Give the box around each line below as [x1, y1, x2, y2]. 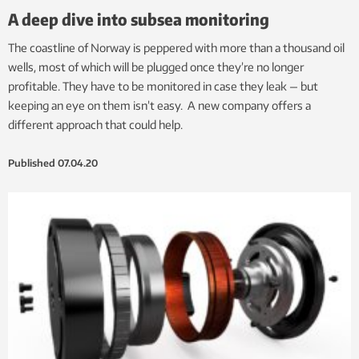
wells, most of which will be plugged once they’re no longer [8, 59, 304, 74]
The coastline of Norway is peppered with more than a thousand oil [8, 40, 345, 54]
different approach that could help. [8, 117, 183, 131]
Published [8, 156, 55, 169]
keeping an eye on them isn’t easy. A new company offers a [8, 98, 311, 112]
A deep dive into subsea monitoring [8, 8, 269, 29]
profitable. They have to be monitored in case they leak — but [8, 79, 318, 93]
